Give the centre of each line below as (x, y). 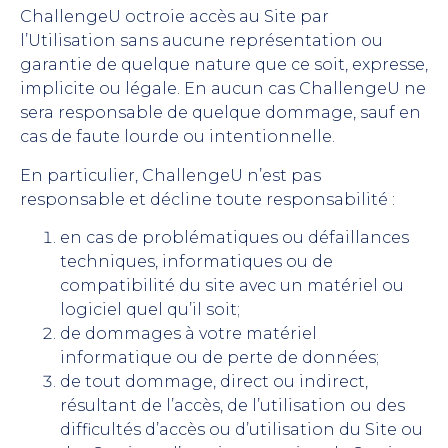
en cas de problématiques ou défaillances (234, 238)
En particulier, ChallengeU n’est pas (170, 175)
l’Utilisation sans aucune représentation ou (201, 41)
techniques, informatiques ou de (196, 262)
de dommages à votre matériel (188, 334)
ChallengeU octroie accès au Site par (174, 17)
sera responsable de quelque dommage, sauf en (220, 113)
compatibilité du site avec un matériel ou (232, 286)
